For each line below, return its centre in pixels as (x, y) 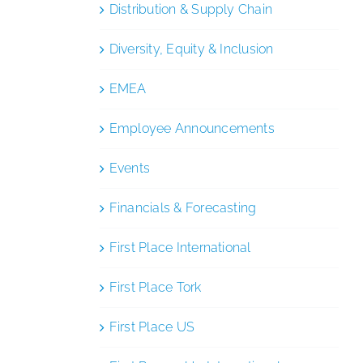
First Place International (180, 247)
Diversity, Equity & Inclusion (191, 49)
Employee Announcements (192, 128)
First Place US (152, 327)
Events (130, 168)
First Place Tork (155, 287)
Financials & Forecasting (183, 207)
